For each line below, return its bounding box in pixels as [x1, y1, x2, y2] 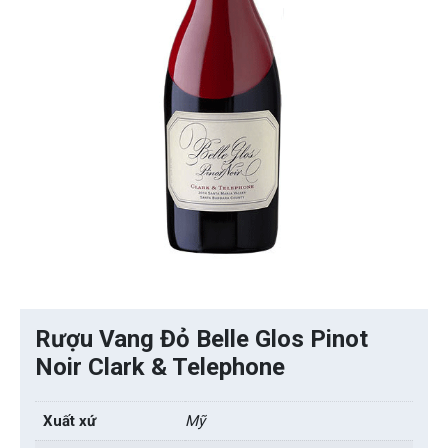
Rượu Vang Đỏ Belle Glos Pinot [35, 325, 368, 354]
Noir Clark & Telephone [35, 353, 285, 382]
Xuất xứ [43, 412, 96, 431]
